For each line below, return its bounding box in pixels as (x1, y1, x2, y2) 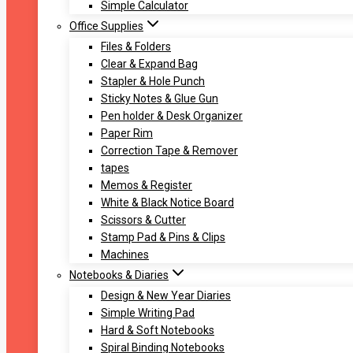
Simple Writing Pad (101, 307, 195, 320)
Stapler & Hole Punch (101, 75, 205, 88)
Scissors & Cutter (101, 214, 186, 227)
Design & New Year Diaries (101, 289, 231, 303)
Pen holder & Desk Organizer (101, 110, 243, 123)
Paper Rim (101, 127, 153, 140)
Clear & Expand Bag (101, 58, 198, 71)
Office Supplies (69, 20, 143, 33)
